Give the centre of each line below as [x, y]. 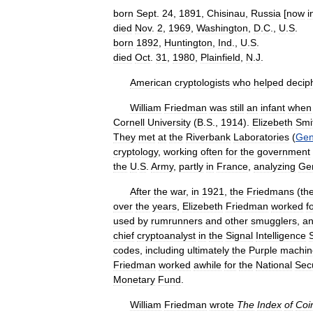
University [169, 122]
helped [269, 82]
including [165, 250]
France [232, 166]
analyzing [275, 166]
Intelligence [281, 235]
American [151, 82]
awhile [208, 265]
